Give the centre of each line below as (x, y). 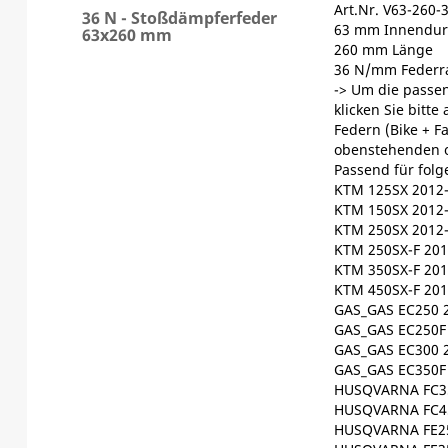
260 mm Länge (383, 49)
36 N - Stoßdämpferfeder (179, 17)
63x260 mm (126, 34)
